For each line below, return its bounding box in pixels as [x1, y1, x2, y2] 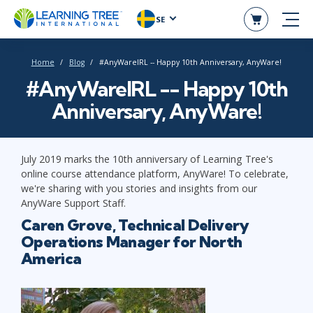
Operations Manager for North [21, 231, 242, 252]
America [21, 248, 82, 268]
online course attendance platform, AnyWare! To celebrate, [21, 166, 289, 180]
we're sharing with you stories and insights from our [21, 181, 257, 195]
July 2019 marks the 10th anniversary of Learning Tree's [21, 152, 273, 166]
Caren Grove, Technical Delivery [21, 214, 249, 235]
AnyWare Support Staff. [21, 196, 126, 210]
